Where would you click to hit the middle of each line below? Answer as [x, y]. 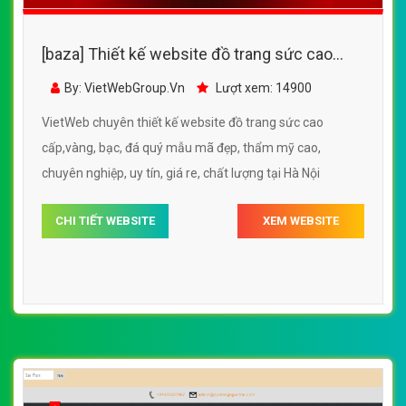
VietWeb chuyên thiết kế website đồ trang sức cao [183, 122]
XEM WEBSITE [301, 220]
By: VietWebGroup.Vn [125, 87]
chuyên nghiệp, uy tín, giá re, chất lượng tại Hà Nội [181, 173]
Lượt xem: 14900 [262, 87]
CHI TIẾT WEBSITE [105, 220]
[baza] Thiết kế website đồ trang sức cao [187, 53]
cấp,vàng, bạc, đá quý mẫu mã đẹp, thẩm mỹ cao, [181, 147]
